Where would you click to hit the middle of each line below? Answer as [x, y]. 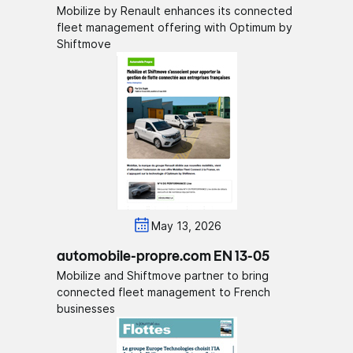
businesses [86, 309]
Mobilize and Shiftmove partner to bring [163, 276]
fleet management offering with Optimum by [175, 28]
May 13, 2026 [186, 225]
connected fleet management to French [164, 292]
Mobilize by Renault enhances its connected [175, 11]
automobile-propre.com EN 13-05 [163, 257]
